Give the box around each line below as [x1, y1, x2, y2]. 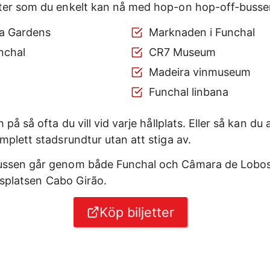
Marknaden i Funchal [148, 26, 256, 39]
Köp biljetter [99, 204, 175, 221]
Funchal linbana [148, 86, 229, 99]
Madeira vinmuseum [148, 66, 251, 79]
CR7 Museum [148, 46, 216, 59]
